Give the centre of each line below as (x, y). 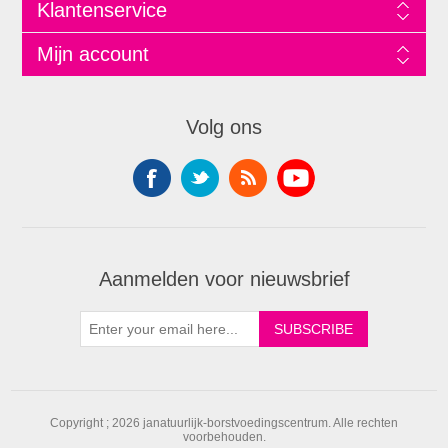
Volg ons (224, 127)
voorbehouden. (224, 437)
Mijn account (92, 54)
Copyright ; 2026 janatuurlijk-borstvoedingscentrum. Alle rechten (224, 423)
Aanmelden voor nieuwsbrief (224, 279)
